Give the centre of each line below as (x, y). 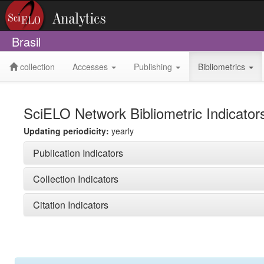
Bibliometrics (223, 67)
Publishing (154, 67)
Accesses (91, 67)
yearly (121, 131)
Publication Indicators (78, 153)
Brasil (26, 42)
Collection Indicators (76, 179)
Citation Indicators (71, 205)
